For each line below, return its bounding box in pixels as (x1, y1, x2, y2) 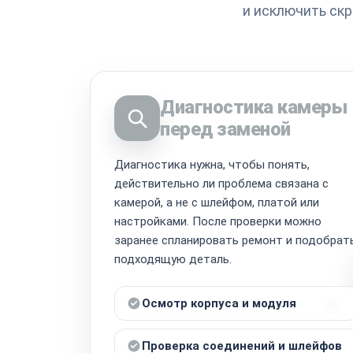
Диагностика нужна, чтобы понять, (114, 157, 310, 172)
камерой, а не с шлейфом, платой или (114, 195, 319, 210)
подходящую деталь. (114, 251, 232, 266)
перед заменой (160, 117, 291, 140)
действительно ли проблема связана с (114, 176, 329, 191)
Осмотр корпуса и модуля (142, 295, 296, 310)
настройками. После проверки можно (114, 214, 321, 229)
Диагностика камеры (160, 95, 347, 118)
